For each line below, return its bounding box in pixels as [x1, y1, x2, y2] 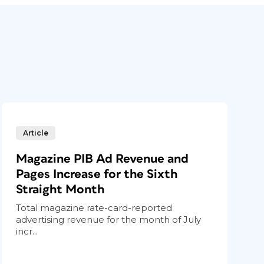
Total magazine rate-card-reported [16, 202, 173, 213]
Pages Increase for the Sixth [16, 168, 178, 180]
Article [23, 128, 49, 137]
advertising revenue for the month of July [16, 214, 202, 225]
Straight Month [16, 183, 105, 196]
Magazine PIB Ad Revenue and [16, 153, 189, 165]
